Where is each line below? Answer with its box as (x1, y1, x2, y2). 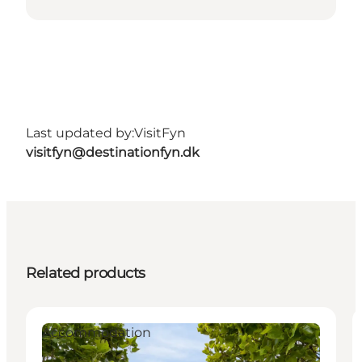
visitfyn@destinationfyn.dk (26, 145, 200, 161)
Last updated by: (26, 125, 134, 141)
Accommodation (42, 325, 151, 341)
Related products (26, 264, 145, 283)
